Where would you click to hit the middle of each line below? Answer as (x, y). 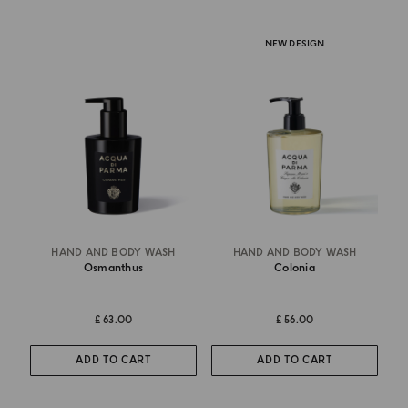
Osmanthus (113, 268)
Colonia (295, 268)
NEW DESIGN (295, 43)
